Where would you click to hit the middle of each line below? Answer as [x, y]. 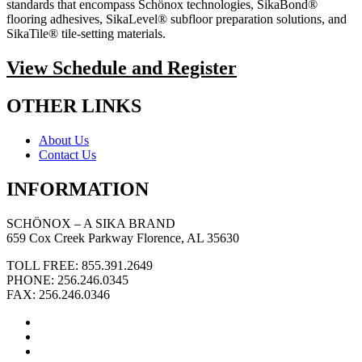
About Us [64, 140]
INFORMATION [78, 189]
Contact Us [67, 154]
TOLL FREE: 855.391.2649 [80, 265]
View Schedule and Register [122, 67]
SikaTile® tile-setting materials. [86, 34]
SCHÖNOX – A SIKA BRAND [91, 223]
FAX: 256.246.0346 [58, 294]
